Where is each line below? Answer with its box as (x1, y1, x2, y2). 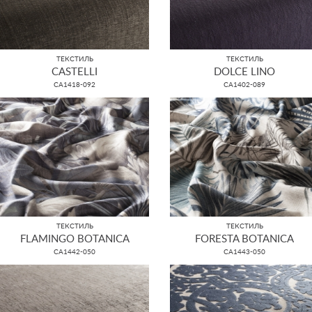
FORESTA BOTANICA (195, 234, 294, 244)
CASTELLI (52, 67, 97, 77)
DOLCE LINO (214, 67, 275, 77)
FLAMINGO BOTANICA (19, 234, 130, 244)
